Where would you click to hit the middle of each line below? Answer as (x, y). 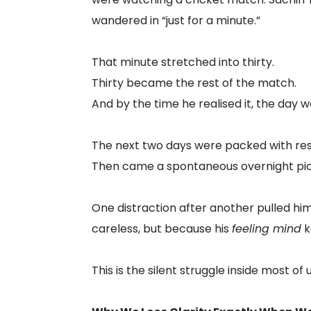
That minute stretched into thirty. (183, 62)
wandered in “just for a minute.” (176, 20)
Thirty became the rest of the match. (194, 83)
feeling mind (267, 229)
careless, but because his (162, 229)
